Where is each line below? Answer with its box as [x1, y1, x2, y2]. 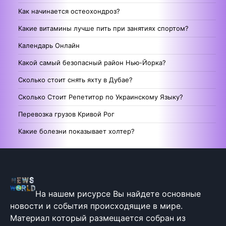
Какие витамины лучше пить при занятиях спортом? [18, 24, 189, 32]
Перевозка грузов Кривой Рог [18, 109, 115, 118]
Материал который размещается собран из [10, 212, 186, 223]
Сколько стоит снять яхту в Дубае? [18, 75, 133, 84]
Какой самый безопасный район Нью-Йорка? [18, 58, 166, 67]
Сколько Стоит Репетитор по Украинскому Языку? [18, 92, 183, 101]
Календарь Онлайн [18, 41, 80, 49]
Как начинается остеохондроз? [18, 7, 120, 15]
